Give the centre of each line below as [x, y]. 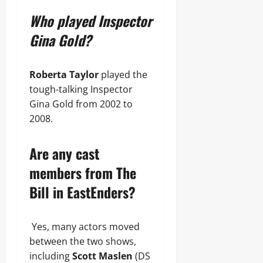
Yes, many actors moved [85, 227]
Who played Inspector [91, 21]
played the [123, 75]
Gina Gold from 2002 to [81, 104]
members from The [83, 173]
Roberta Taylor [64, 75]
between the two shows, [83, 241]
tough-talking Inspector [81, 89]
